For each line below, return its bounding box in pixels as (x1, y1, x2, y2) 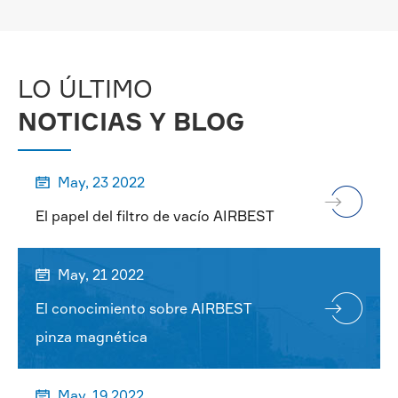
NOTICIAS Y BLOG (18, 105, 244, 137)
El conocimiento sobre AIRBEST (36, 298, 251, 317)
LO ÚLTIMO (18, 72, 153, 104)
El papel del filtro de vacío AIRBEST (36, 206, 275, 225)
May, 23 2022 (54, 172, 145, 191)
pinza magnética (36, 327, 147, 346)
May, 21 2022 (54, 265, 144, 283)
